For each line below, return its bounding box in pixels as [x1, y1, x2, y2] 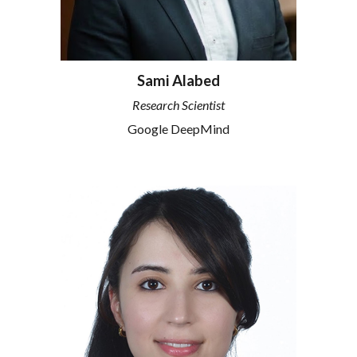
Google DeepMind [127, 121, 229, 137]
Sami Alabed [137, 71, 220, 89]
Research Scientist [132, 97, 225, 113]
